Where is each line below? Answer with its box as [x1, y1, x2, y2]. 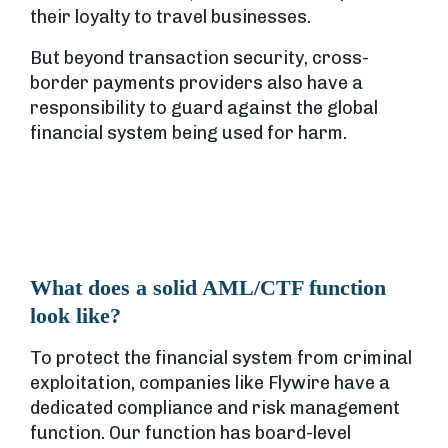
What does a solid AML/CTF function [30, 274, 386, 300]
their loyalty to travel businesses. [30, 5, 311, 28]
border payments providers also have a [30, 71, 363, 94]
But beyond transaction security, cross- [30, 46, 369, 69]
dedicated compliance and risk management [30, 396, 400, 419]
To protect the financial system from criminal [30, 346, 412, 369]
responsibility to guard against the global [30, 96, 378, 119]
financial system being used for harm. [30, 121, 347, 144]
